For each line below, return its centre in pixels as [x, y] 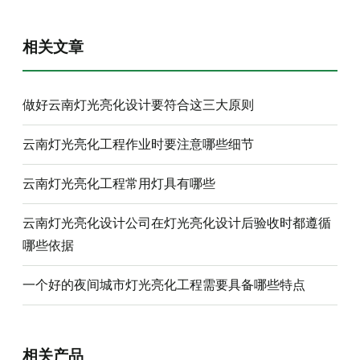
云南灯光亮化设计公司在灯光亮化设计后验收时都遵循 [177, 223]
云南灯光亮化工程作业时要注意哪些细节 [138, 144]
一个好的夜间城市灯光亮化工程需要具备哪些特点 [164, 284]
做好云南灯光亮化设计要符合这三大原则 [138, 104]
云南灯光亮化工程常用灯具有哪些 [119, 183]
